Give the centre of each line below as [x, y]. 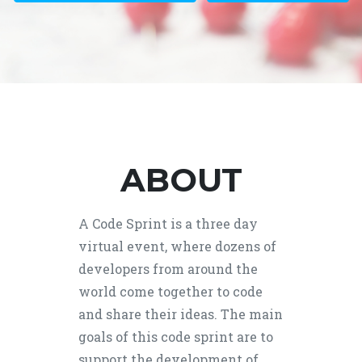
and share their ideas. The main [180, 314]
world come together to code [170, 291]
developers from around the [168, 269]
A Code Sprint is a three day [168, 223]
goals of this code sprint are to [175, 337]
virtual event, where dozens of [177, 246]
